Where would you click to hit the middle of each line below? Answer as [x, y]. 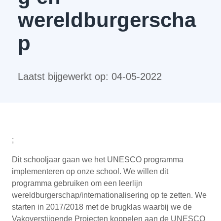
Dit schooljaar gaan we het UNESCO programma [98, 159]
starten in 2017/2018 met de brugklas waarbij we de [102, 207]
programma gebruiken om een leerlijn [77, 183]
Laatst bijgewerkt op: [65, 76]
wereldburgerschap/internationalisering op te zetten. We [109, 195]
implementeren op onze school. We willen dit [90, 171]
